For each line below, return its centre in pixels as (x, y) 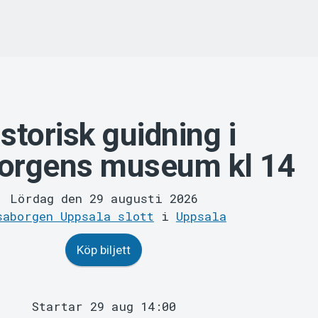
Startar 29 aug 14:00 (104, 307)
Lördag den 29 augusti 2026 (104, 199)
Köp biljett (104, 250)
